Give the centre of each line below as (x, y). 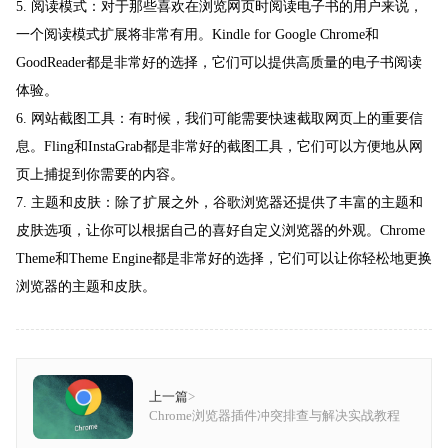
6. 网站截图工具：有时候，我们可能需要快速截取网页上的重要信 (219, 119)
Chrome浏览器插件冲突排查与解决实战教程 (274, 416)
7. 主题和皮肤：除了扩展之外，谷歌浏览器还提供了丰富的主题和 (219, 203)
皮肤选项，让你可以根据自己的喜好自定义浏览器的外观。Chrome (220, 231)
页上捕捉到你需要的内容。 (100, 175)
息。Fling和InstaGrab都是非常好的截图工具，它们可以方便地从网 (219, 147)
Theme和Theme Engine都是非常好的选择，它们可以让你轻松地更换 (224, 259)
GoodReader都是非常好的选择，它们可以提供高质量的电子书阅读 (219, 63)
